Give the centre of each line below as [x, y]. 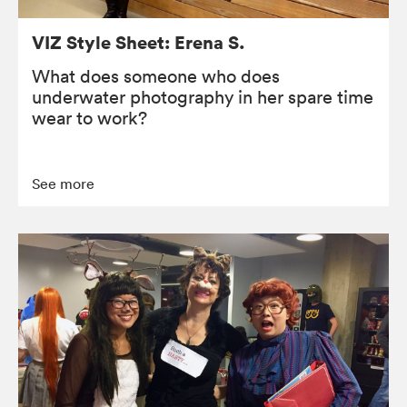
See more [63, 183]
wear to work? [89, 118]
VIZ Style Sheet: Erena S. [139, 42]
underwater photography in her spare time [203, 97]
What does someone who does [156, 76]
